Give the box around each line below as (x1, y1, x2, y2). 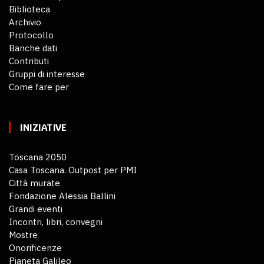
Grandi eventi (9, 203, 62, 214)
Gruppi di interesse (9, 68, 85, 80)
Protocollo (9, 29, 54, 41)
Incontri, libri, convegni (9, 216, 103, 227)
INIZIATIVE (19, 121, 66, 134)
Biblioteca (9, 3, 50, 15)
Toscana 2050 (9, 151, 67, 163)
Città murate (9, 177, 60, 189)
